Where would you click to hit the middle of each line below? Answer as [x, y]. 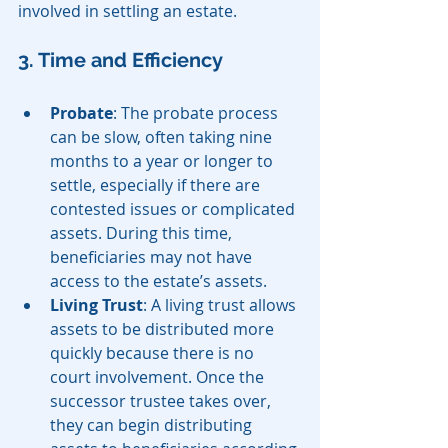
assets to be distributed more [164, 329]
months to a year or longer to [163, 161]
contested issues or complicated [174, 209]
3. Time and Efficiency [120, 60]
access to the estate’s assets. [158, 281]
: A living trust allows [221, 305]
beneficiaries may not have [153, 257]
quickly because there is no [154, 353]
